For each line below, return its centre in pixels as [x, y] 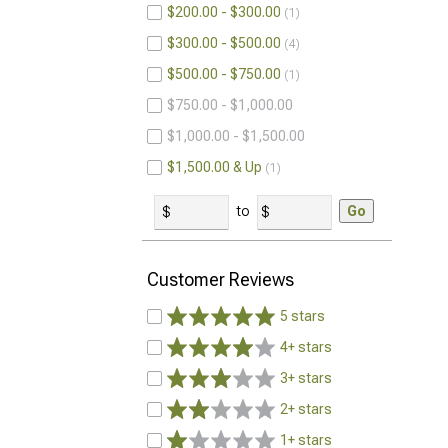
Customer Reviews [220, 279]
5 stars [302, 316]
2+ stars [306, 409]
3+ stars [306, 378]
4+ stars [306, 347]
